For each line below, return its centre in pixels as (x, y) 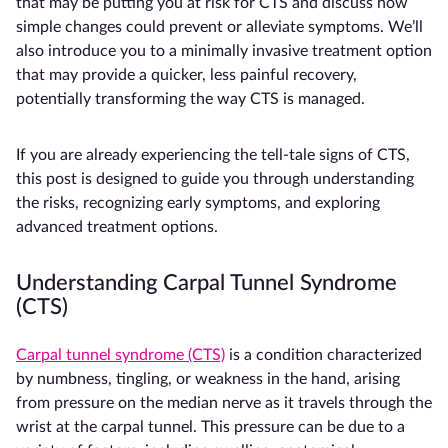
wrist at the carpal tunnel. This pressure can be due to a (210, 427)
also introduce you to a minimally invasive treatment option (224, 51)
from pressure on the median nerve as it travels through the (224, 403)
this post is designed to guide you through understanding (215, 179)
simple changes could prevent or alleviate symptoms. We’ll (219, 27)
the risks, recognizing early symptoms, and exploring (198, 203)
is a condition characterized (323, 355)
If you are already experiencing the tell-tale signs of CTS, (213, 155)
